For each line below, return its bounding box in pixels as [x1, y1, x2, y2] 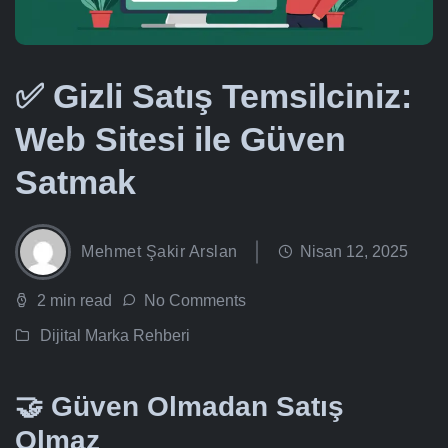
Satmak [15, 163, 136, 202]
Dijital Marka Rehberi [40, 327, 190, 345]
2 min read [37, 292, 112, 310]
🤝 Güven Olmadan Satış [15, 391, 344, 423]
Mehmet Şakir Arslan [81, 243, 238, 261]
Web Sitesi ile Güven [15, 120, 346, 159]
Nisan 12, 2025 [299, 243, 408, 261]
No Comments [144, 292, 246, 310]
